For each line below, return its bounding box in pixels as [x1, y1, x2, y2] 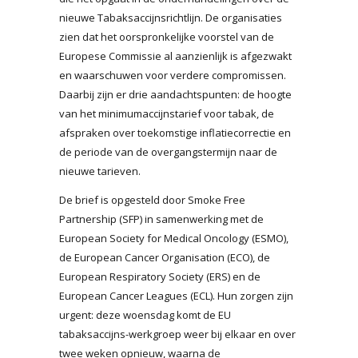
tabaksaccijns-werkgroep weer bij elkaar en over [59, 326, 296, 341]
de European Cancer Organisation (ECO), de [59, 249, 270, 265]
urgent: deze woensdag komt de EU [59, 307, 231, 322]
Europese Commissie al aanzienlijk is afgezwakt [59, 48, 292, 63]
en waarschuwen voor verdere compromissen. [59, 67, 286, 82]
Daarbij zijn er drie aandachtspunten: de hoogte [59, 86, 292, 101]
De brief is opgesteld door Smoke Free [59, 192, 245, 207]
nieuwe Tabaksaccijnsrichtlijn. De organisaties [59, 10, 282, 25]
